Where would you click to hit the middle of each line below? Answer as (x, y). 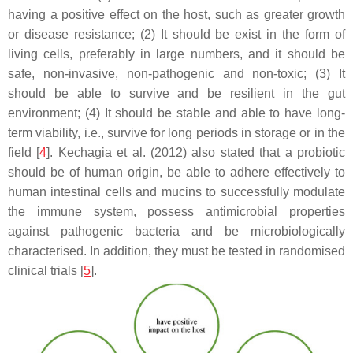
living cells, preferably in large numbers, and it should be (176, 54)
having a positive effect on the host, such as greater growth (176, 15)
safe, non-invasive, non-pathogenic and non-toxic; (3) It (176, 74)
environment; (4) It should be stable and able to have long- (176, 113)
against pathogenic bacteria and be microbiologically (176, 231)
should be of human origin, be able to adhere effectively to (176, 172)
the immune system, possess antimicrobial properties (176, 212)
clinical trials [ (46, 271)
